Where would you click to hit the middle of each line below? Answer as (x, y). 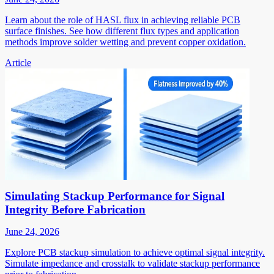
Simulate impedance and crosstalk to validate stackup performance (132, 263)
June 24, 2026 (32, 231)
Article (18, 62)
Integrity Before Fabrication (75, 209)
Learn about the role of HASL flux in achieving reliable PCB (123, 20)
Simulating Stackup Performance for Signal (115, 196)
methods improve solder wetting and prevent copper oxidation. (125, 42)
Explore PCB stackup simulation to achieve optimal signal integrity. (135, 252)
